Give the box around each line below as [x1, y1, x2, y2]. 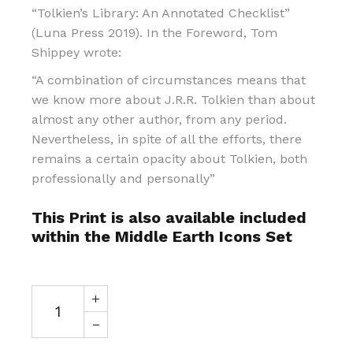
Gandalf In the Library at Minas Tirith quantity [31, 282, 311, 298]
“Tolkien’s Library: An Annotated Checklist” [32, 5, 291, 20]
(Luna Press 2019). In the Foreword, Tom [32, 24, 278, 40]
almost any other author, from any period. [32, 111, 288, 127]
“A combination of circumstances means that [32, 72, 307, 87]
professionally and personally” [32, 170, 216, 186]
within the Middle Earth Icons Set [32, 226, 293, 246]
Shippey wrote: [32, 44, 122, 60]
